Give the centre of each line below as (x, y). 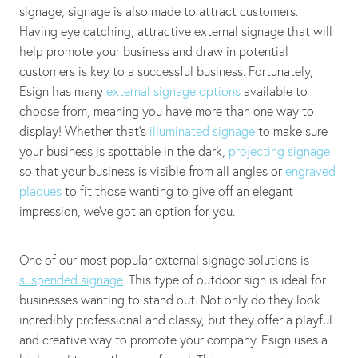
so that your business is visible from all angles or (152, 171)
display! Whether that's (84, 131)
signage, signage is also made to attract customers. (159, 12)
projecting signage (279, 151)
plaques (40, 191)
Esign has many (63, 91)
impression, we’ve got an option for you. (129, 211)
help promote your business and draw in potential (154, 52)
